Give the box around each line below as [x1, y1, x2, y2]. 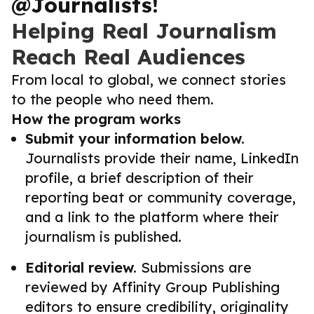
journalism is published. [25, 228, 182, 245]
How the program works [11, 110, 181, 128]
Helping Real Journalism [11, 18, 277, 44]
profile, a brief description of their [25, 169, 254, 186]
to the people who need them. [11, 90, 214, 108]
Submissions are [137, 259, 252, 276]
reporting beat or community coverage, [25, 189, 296, 206]
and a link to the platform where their [25, 208, 279, 226]
